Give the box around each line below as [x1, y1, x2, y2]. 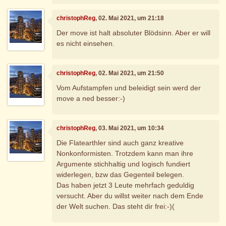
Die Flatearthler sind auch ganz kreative [56, 139, 184, 147]
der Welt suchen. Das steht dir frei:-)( [56, 202, 175, 211]
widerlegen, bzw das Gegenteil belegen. [56, 171, 185, 179]
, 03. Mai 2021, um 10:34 [95, 124, 164, 132]
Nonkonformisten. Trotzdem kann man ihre [56, 149, 194, 158]
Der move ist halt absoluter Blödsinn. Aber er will [56, 29, 211, 37]
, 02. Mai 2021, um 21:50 [95, 69, 164, 77]
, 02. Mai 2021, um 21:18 [95, 14, 164, 22]
